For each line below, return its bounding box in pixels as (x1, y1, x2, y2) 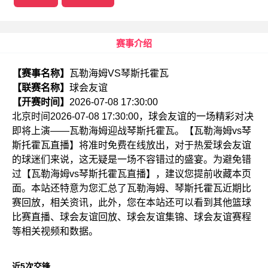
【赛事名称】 (12, 68, 69, 78)
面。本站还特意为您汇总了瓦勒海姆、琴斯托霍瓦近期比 (12, 183, 251, 193)
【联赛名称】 (12, 83, 69, 93)
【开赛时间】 (12, 97, 69, 107)
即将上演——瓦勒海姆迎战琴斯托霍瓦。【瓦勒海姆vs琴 (12, 126, 251, 136)
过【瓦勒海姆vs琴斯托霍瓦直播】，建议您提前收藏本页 (12, 169, 251, 179)
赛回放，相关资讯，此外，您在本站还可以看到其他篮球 (12, 197, 251, 208)
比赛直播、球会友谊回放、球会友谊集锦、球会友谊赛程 (12, 212, 251, 222)
